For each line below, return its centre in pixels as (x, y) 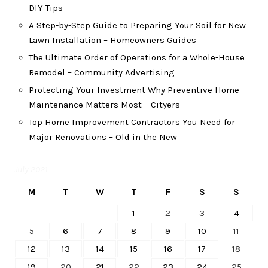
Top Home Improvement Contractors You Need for (132, 122)
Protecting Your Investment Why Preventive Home (134, 90)
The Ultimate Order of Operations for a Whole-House (137, 57)
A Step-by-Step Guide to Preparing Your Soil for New (137, 25)
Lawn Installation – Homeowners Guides (112, 40)
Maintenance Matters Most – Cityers (104, 105)
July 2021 (31, 169)
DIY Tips (46, 8)
